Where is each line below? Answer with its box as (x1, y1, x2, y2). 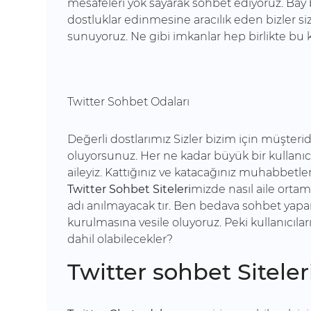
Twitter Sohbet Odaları (67, 95, 190, 108)
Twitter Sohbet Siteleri (67, 183, 191, 196)
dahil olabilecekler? (67, 233, 173, 246)
